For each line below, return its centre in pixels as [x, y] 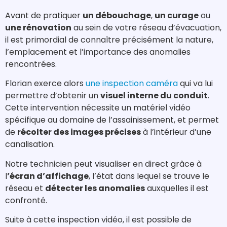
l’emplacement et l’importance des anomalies [98, 52]
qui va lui [195, 84]
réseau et [25, 188]
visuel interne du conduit [154, 96]
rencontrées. [31, 64]
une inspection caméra [132, 84]
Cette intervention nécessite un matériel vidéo [98, 108]
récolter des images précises [79, 132]
